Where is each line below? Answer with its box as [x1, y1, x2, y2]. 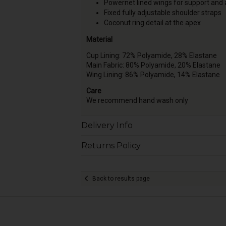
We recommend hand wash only [86, 96, 188, 104]
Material [86, 35, 112, 43]
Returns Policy [81, 140, 141, 150]
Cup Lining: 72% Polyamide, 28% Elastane [86, 51, 217, 60]
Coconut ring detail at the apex [103, 19, 201, 27]
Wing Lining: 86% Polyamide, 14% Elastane [86, 70, 220, 79]
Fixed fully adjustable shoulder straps [103, 8, 221, 17]
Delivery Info [81, 120, 133, 130]
